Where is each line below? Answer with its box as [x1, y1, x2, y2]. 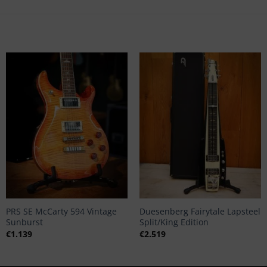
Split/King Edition [139, 216, 209, 228]
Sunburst [5, 216, 43, 228]
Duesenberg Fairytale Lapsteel [139, 206, 260, 218]
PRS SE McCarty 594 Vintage [5, 206, 117, 218]
